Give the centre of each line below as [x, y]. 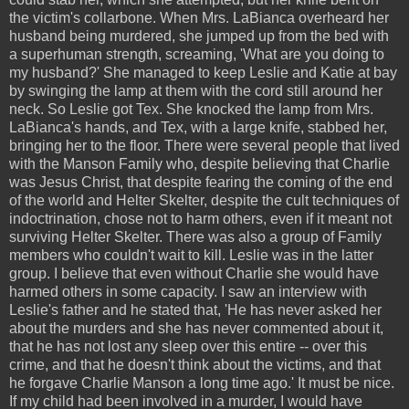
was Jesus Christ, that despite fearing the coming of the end [201, 182]
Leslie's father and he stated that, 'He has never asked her [195, 309]
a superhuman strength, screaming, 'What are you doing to [197, 54]
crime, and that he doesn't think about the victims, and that [195, 364]
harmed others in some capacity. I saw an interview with [188, 291]
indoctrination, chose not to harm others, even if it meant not [200, 218]
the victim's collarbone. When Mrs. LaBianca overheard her [199, 17]
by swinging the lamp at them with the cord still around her [196, 90]
